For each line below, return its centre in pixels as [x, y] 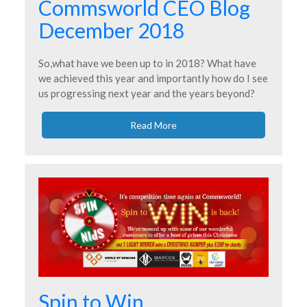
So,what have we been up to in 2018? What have [147, 63]
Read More [153, 125]
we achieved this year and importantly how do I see [153, 78]
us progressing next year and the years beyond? [147, 94]
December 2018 [111, 30]
